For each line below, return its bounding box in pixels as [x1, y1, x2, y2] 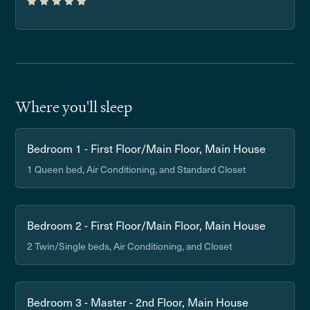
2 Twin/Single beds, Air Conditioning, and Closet [27, 239, 232, 253]
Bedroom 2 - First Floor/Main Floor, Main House [27, 217, 266, 233]
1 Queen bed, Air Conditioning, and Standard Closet [27, 162, 246, 176]
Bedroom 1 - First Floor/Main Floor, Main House [27, 140, 266, 156]
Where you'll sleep [15, 97, 133, 117]
